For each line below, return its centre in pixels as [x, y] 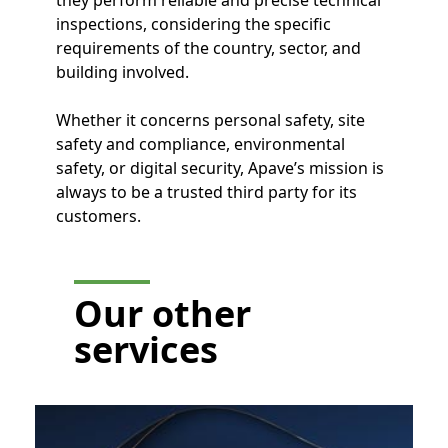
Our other [162, 313]
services [145, 349]
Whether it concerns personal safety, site [210, 119]
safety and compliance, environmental [200, 143]
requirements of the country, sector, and [208, 47]
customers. [98, 215]
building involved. [122, 71]
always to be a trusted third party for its [206, 191]
